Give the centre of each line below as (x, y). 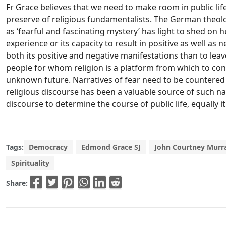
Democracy (48, 147)
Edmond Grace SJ (111, 147)
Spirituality (30, 163)
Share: (18, 183)
